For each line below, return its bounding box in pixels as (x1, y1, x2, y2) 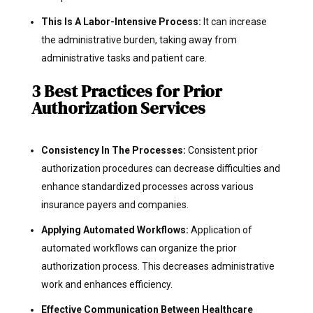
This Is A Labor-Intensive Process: (41, 15, 203, 27)
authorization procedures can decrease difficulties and (41, 162, 280, 174)
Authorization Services (31, 96, 205, 119)
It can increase (203, 15, 267, 27)
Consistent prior (185, 144, 258, 156)
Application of (190, 224, 252, 235)
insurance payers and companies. (41, 198, 189, 210)
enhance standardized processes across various (41, 180, 254, 192)
